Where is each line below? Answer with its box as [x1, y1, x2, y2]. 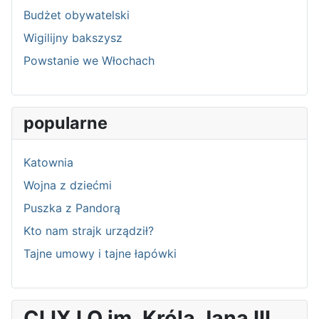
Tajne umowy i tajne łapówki [23, 246, 177, 261]
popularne [23, 113, 108, 134]
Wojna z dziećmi [23, 178, 112, 193]
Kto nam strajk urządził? [23, 224, 154, 239]
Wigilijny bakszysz [23, 31, 122, 46]
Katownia [23, 155, 73, 170]
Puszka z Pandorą [23, 201, 120, 216]
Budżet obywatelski [23, 8, 130, 23]
